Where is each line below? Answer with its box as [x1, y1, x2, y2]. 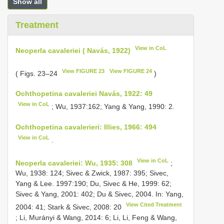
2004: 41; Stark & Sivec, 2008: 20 [15, 202, 123, 211]
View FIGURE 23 [62, 67, 105, 74]
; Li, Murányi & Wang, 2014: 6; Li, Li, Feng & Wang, [15, 213, 177, 221]
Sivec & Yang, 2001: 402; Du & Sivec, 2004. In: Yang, [15, 190, 183, 198]
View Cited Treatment [126, 201, 182, 208]
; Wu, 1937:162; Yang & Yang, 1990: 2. [49, 102, 175, 110]
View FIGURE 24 [109, 67, 152, 74]
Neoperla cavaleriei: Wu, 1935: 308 [15, 158, 132, 167]
